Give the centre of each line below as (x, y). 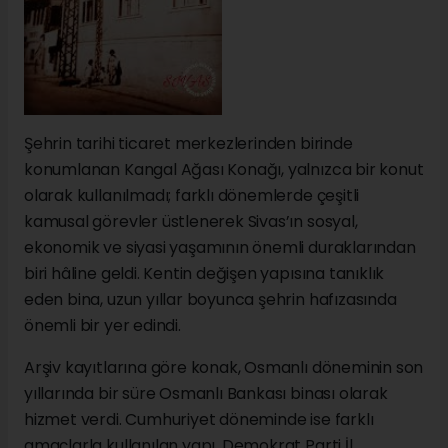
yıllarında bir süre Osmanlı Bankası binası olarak (206, 393)
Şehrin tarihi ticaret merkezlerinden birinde (188, 143)
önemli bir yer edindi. (102, 325)
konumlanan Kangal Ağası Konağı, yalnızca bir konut (224, 169)
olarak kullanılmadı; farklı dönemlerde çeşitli (192, 195)
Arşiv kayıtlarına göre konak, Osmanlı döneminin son (224, 367)
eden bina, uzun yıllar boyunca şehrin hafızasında (210, 299)
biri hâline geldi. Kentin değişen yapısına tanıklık (204, 273)
